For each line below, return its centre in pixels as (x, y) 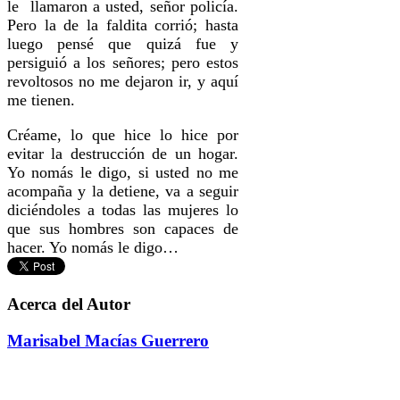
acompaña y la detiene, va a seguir (123, 191)
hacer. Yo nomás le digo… (93, 247)
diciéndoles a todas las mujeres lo (123, 209)
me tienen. (41, 100)
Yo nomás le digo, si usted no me (123, 172)
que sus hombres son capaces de (123, 228)
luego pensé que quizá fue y (123, 43)
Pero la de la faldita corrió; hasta (123, 25)
